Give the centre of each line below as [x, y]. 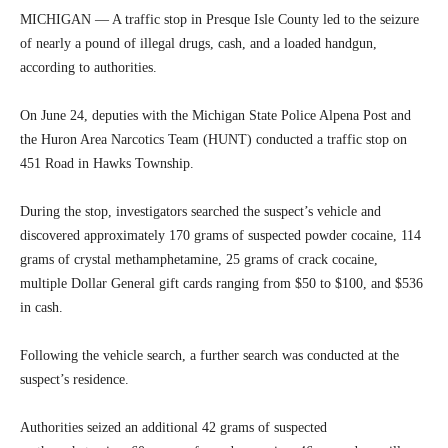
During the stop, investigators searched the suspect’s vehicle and [200, 211]
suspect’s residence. [74, 379]
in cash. [41, 307]
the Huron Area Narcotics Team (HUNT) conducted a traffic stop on [213, 139]
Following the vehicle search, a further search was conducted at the [209, 355]
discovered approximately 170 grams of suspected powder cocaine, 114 [220, 235]
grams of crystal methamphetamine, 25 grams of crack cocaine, [199, 259]
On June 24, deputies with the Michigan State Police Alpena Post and [215, 115]
